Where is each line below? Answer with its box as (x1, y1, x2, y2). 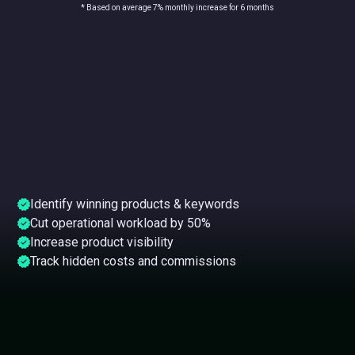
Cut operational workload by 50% (30, 216, 212, 231)
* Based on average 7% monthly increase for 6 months (81, 3, 274, 13)
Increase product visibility (30, 235, 174, 250)
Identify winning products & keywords (30, 197, 240, 212)
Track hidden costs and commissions (30, 254, 237, 269)
